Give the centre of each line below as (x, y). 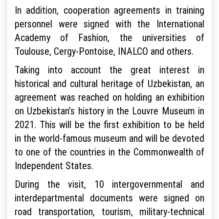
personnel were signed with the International (109, 24)
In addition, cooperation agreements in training (109, 10)
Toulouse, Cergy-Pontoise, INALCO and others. (104, 51)
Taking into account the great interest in (109, 70)
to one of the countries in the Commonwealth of (109, 152)
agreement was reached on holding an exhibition (109, 97)
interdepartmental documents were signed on (109, 198)
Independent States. (54, 166)
